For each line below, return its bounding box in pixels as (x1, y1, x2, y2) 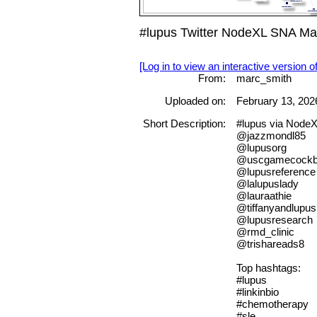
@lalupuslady (236, 178, 299, 190)
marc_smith (236, 71, 292, 84)
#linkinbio (236, 286, 279, 299)
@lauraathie (236, 190, 292, 202)
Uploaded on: (164, 95, 226, 108)
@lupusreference (236, 166, 316, 178)
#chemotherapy (236, 298, 309, 311)
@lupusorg (236, 142, 287, 154)
